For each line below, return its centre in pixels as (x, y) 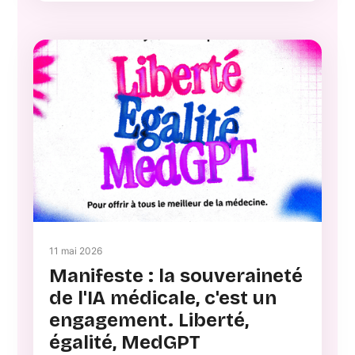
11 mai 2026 (76, 250)
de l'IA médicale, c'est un (163, 298)
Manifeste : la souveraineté (176, 275)
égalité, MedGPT (125, 342)
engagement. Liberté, (149, 320)
